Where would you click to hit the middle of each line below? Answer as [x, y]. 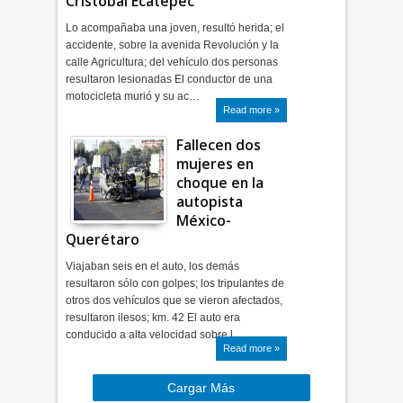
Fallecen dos [219, 145]
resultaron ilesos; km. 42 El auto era [153, 318]
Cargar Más [201, 388]
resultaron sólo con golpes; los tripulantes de [175, 283]
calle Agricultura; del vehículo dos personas [172, 62]
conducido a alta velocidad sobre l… [155, 335]
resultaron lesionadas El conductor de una [170, 79]
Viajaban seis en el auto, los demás [153, 266]
